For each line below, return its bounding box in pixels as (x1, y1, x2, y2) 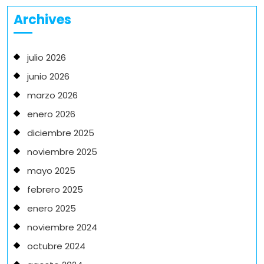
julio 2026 (27, 51, 66, 64)
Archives (14, 11, 71, 29)
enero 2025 (27, 202, 76, 215)
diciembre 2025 (27, 127, 94, 140)
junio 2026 (27, 70, 70, 83)
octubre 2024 (27, 240, 85, 253)
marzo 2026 (27, 89, 78, 102)
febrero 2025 (27, 183, 83, 196)
